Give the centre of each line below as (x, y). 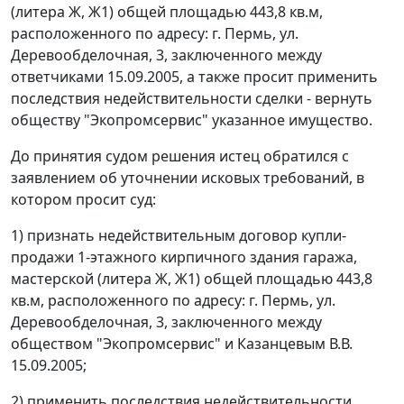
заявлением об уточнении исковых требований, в (188, 178)
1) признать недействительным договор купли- (179, 236)
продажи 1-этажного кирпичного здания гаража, (184, 257)
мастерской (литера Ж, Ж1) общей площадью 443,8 (192, 279)
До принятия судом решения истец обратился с (180, 156)
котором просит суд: (83, 200)
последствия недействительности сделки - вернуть (192, 99)
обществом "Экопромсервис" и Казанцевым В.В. (182, 344)
